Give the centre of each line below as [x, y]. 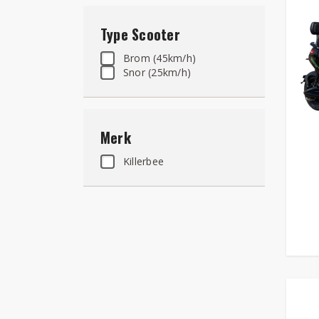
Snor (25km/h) [157, 72]
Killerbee [144, 161]
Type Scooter [140, 34]
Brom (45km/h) [160, 58]
